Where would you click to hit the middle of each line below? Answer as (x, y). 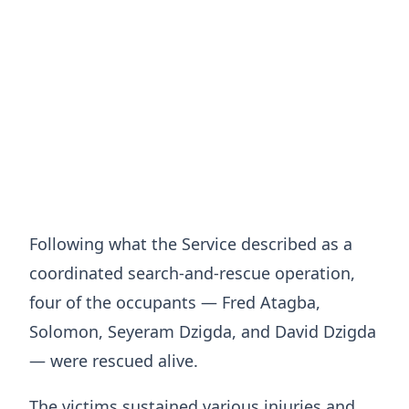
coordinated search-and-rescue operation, (192, 273)
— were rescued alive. (114, 361)
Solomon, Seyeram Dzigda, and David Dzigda (203, 332)
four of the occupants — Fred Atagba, (175, 303)
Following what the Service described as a (191, 244)
